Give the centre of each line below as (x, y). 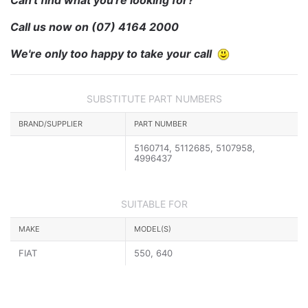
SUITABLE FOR (154, 204)
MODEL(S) (153, 229)
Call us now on (49, 26)
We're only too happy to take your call (114, 53)
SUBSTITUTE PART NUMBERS (154, 99)
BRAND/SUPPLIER (51, 124)
